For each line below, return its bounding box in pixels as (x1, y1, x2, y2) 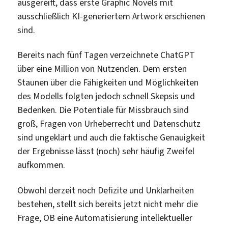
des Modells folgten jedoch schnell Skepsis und (17, 90, 195, 103)
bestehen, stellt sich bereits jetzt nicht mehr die (17, 197, 198, 210)
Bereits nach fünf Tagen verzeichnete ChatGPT (17, 49, 195, 62)
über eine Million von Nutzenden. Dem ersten (17, 63, 187, 75)
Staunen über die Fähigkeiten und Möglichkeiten (17, 76, 199, 89)
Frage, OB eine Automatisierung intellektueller (17, 211, 193, 224)
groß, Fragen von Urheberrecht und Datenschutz (17, 118, 201, 130)
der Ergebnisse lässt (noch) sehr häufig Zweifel (17, 145, 195, 158)
